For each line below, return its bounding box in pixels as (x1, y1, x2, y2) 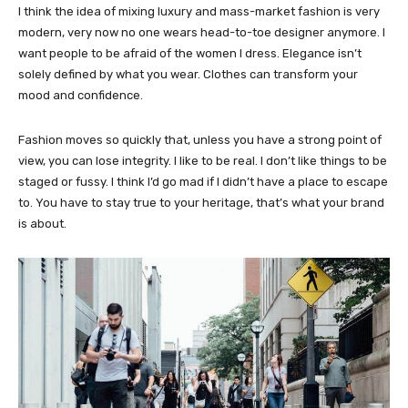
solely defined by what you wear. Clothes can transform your (18, 66, 358, 81)
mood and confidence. (18, 87, 143, 102)
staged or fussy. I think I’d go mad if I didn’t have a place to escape (18, 174, 388, 189)
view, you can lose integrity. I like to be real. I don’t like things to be (18, 153, 387, 168)
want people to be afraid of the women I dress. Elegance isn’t (18, 46, 362, 60)
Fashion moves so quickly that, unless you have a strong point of (18, 132, 382, 147)
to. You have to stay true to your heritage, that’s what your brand (18, 195, 384, 209)
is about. (18, 216, 66, 230)
